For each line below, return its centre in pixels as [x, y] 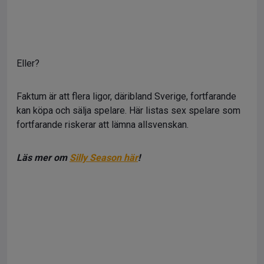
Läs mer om [43, 158]
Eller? [28, 63]
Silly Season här [104, 158]
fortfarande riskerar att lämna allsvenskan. [103, 125]
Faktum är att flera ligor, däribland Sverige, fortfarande [126, 96]
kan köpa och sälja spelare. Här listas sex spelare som [128, 110]
